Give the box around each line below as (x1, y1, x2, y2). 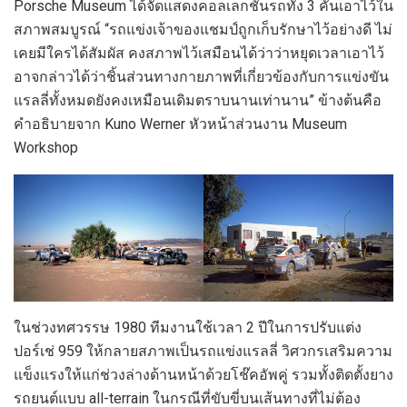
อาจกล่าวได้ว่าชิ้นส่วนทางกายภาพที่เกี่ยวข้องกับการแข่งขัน (14, 67, 389, 85)
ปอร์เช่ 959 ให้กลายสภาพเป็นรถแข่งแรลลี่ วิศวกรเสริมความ (14, 342, 392, 361)
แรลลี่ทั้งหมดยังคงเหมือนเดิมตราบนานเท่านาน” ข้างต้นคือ (14, 91, 382, 109)
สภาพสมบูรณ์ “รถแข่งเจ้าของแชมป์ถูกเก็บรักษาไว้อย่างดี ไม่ (14, 20, 392, 38)
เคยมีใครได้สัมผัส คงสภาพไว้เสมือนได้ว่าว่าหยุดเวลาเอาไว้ (14, 44, 384, 62)
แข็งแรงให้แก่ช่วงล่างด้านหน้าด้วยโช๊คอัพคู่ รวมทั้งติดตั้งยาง (14, 366, 393, 384)
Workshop (14, 138, 78, 156)
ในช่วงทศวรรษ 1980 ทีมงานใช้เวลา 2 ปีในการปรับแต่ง (14, 319, 362, 337)
